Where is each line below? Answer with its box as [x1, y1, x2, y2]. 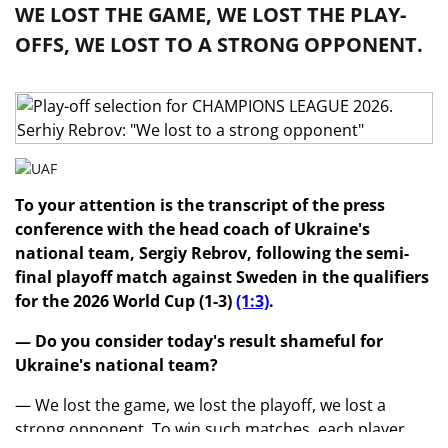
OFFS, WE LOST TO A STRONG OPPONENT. [15, 31, 423, 58]
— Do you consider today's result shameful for [15, 330, 383, 352]
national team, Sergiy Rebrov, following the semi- [15, 242, 409, 264]
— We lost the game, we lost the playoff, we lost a [15, 394, 386, 416]
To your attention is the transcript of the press [15, 194, 385, 216]
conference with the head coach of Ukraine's [15, 218, 370, 240]
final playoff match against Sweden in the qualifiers [15, 266, 429, 288]
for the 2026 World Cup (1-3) [15, 290, 236, 312]
